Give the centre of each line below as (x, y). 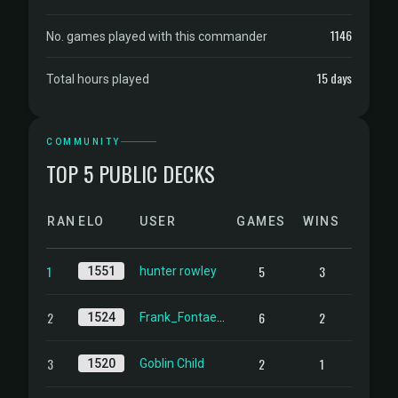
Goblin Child (172, 363)
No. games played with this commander (157, 36)
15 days (334, 78)
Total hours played (98, 79)
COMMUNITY (84, 142)
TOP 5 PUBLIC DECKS (131, 173)
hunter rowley (178, 271)
